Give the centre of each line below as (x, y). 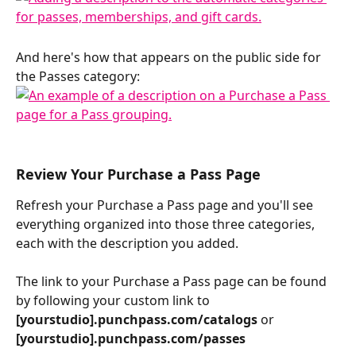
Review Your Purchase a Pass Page (140, 174)
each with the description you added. (127, 244)
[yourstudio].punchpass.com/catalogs (138, 320)
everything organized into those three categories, (167, 224)
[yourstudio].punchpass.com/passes (132, 339)
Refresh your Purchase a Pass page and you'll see (166, 205)
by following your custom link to (114, 301)
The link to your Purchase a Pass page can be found (173, 282)
